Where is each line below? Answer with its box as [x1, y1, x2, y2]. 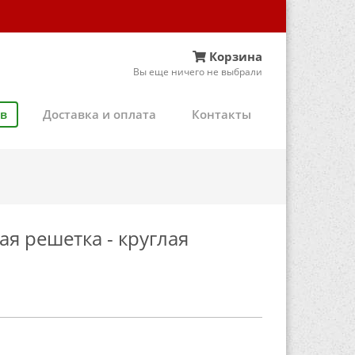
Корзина [209, 48, 262, 64]
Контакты [192, 105, 251, 122]
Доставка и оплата [43, 105, 156, 122]
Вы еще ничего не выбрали [133, 64, 262, 78]
